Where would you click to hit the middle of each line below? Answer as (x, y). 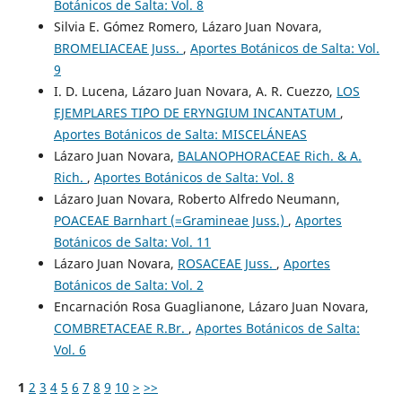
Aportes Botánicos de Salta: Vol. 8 (194, 178)
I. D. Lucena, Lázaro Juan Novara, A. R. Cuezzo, (195, 92)
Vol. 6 (70, 350)
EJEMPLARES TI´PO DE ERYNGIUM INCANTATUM (197, 113)
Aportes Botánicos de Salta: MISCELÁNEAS (180, 135)
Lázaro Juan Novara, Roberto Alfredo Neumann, (197, 199)
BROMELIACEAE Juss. (118, 48)
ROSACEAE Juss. (227, 264)
